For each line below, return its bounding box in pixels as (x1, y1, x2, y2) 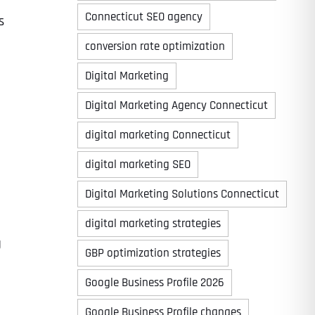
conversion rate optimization (84, 39, 225, 54)
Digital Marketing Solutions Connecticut (84, 186, 279, 202)
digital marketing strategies (84, 216, 221, 231)
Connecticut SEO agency (84, 9, 202, 25)
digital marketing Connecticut (84, 127, 231, 143)
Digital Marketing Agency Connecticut (84, 98, 268, 113)
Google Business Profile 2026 (84, 275, 224, 290)
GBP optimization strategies (84, 245, 221, 261)
